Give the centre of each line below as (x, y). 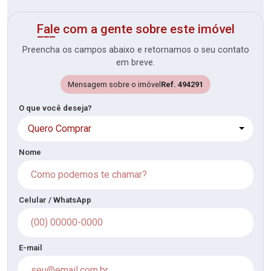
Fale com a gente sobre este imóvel (135, 29)
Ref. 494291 (182, 84)
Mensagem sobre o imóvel (114, 84)
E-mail (31, 248)
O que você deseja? (55, 108)
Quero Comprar (60, 129)
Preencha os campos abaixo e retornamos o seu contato (135, 50)
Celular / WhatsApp (55, 200)
